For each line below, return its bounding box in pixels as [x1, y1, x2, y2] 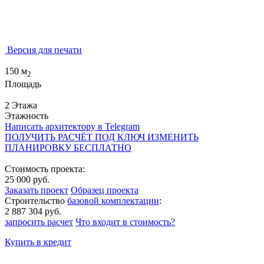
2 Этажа [5, 100, 37, 111]
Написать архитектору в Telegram [5, 121, 140, 132]
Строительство [5, 196, 67, 206]
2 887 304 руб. [5, 206, 61, 217]
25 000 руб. [5, 174, 49, 185]
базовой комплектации [67, 196, 159, 206]
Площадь [5, 79, 41, 90]
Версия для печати [5, 44, 82, 55]
